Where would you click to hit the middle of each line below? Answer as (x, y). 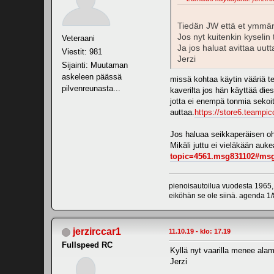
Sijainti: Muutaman (95, 65)
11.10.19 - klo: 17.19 (200, 231)
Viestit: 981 (82, 51)
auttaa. (182, 113)
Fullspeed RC (87, 245)
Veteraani (78, 38)
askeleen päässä (92, 76)
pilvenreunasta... (91, 88)
